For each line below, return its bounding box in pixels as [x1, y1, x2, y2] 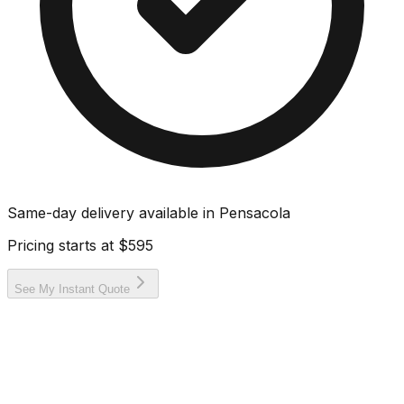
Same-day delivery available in [7, 203, 219, 222]
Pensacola [219, 203, 290, 222]
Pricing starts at [7, 235, 118, 254]
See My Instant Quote [14, 281, 130, 296]
